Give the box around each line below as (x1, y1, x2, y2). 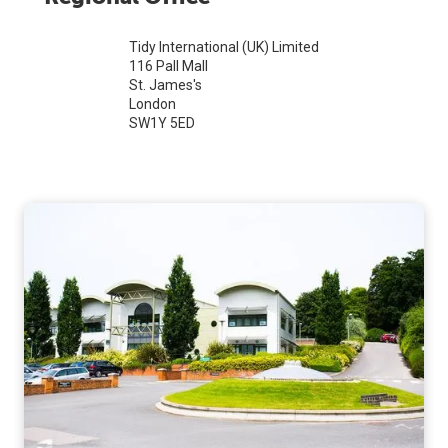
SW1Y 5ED (129, 114, 195, 131)
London (129, 95, 176, 112)
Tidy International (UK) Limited (129, 38, 319, 55)
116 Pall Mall (129, 57, 208, 74)
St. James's (129, 76, 202, 93)
